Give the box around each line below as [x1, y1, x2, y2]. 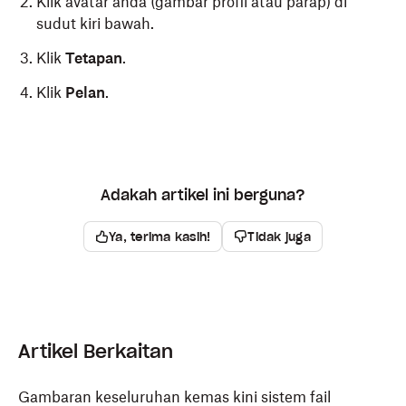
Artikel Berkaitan [18, 340, 173, 363]
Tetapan [65, 49, 122, 67]
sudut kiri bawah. [36, 14, 154, 33]
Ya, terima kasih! [108, 228, 211, 245]
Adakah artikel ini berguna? [101, 186, 305, 204]
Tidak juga [247, 228, 312, 245]
